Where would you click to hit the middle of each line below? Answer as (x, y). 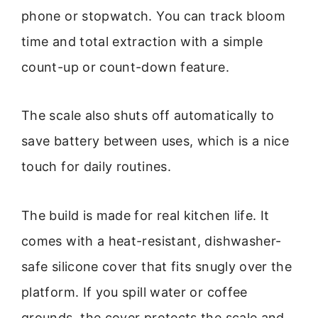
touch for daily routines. (96, 167)
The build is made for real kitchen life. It (146, 215)
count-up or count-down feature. (126, 67)
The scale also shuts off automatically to (148, 116)
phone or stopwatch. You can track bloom (154, 16)
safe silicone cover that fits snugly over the (157, 266)
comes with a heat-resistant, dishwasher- (152, 241)
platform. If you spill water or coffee (135, 292)
